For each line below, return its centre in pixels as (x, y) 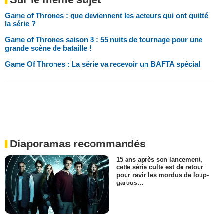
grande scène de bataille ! (48, 48)
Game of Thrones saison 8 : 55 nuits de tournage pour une (104, 40)
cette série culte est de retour (160, 167)
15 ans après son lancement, (159, 160)
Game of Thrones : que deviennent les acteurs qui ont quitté (107, 16)
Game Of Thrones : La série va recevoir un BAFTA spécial (102, 64)
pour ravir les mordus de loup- (163, 175)
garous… (130, 183)
